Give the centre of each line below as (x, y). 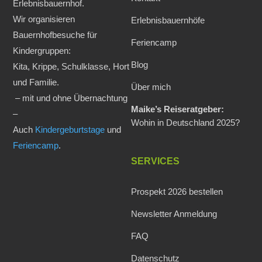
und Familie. (36, 82)
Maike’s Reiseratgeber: (177, 109)
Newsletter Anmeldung (174, 214)
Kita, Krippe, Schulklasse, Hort (71, 66)
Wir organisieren (44, 19)
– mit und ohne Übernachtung (70, 98)
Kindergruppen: (42, 51)
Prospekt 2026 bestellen (177, 192)
